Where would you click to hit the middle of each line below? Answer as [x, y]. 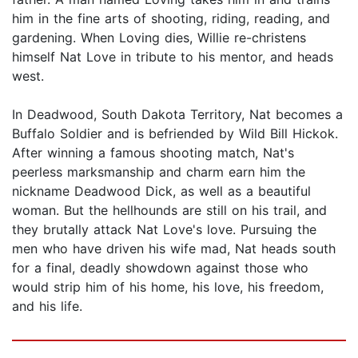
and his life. [47, 306]
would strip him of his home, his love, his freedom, [168, 287]
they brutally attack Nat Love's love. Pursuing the [164, 230]
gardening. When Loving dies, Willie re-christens [159, 38]
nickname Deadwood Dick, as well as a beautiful [161, 191]
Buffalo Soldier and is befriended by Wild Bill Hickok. [175, 134]
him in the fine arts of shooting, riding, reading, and [171, 19]
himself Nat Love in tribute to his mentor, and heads [173, 57]
